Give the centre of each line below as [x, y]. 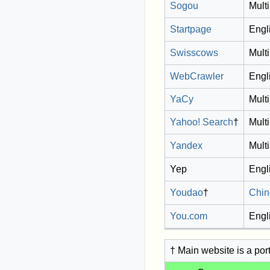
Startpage [191, 30]
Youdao [187, 193]
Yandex [186, 146]
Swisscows [194, 53]
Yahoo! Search [202, 122]
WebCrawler [197, 77]
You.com [189, 216]
